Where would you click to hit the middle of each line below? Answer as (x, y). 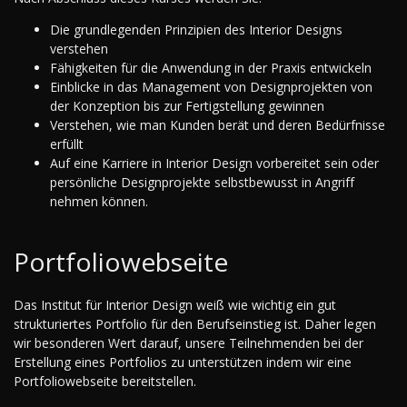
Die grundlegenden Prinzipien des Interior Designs (196, 29)
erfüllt (67, 144)
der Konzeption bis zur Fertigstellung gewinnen (187, 105)
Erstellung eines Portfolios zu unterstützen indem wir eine (183, 362)
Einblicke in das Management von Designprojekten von (211, 86)
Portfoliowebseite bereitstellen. (105, 381)
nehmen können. (99, 201)
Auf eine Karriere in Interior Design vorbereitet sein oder (214, 163)
